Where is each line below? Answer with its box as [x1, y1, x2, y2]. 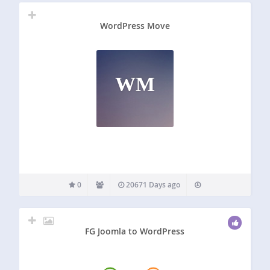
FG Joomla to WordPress [85, 225, 185, 237]
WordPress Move [99, 20, 170, 32]
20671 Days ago [124, 180, 181, 190]
